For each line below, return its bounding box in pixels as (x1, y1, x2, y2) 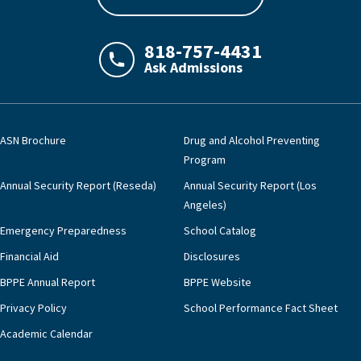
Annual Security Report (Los (184, 178, 317, 193)
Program (184, 152, 226, 167)
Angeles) (184, 197, 226, 212)
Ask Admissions (144, 58, 243, 77)
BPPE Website (184, 275, 251, 289)
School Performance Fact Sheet (184, 301, 338, 315)
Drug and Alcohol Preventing (184, 133, 320, 147)
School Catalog (184, 223, 256, 238)
